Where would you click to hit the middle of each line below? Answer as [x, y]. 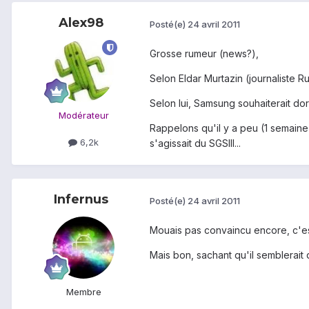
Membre [83, 292]
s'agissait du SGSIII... [195, 143]
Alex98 [81, 23]
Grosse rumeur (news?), [204, 54]
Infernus [81, 200]
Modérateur [83, 116]
